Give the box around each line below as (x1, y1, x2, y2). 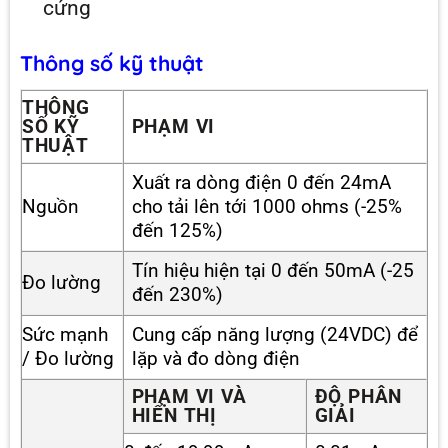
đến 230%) (131, 282, 223, 306)
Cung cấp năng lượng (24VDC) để (131, 322, 418, 346)
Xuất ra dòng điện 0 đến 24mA (131, 170, 391, 194)
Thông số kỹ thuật (19, 49, 204, 76)
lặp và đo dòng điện (131, 346, 300, 370)
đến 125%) (131, 218, 223, 242)
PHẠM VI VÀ (131, 384, 247, 408)
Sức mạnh (21, 322, 108, 346)
